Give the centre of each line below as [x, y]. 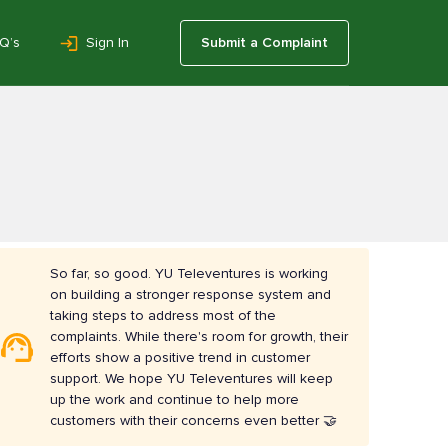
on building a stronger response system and [191, 294]
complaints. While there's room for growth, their [199, 336]
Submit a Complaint [264, 42]
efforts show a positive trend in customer [180, 357]
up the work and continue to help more [175, 399]
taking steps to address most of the [163, 315]
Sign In [107, 42]
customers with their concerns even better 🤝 [194, 420]
